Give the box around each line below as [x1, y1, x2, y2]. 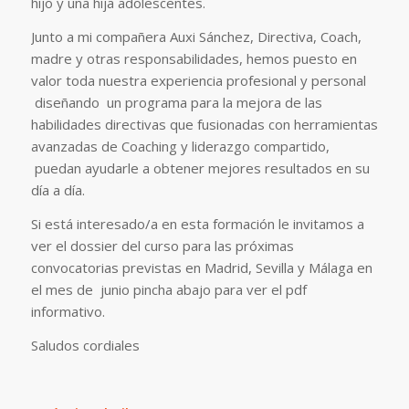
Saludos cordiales [30, 335, 140, 354]
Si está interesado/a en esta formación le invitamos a [30, 214, 364, 233]
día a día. [30, 181, 85, 199]
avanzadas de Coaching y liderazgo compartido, [30, 137, 330, 155]
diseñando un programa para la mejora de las [30, 93, 322, 111]
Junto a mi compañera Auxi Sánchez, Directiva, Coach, [30, 27, 362, 46]
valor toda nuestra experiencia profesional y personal [30, 71, 366, 89]
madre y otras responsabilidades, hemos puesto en [30, 49, 357, 68]
